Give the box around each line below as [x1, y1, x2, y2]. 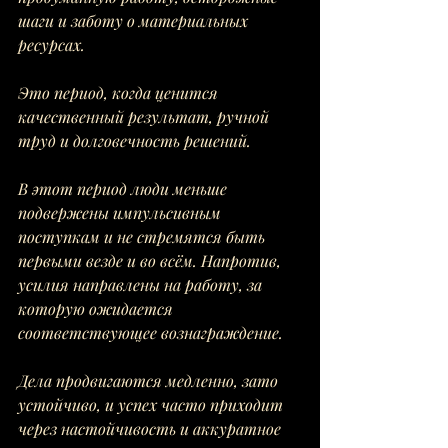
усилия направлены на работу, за [18, 274, 266, 295]
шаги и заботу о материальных [18, 10, 252, 31]
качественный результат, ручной [18, 106, 273, 127]
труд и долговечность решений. [18, 130, 251, 151]
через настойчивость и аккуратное [18, 418, 285, 439]
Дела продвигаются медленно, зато [18, 370, 282, 391]
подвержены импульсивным [18, 202, 225, 223]
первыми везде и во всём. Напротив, [18, 250, 285, 271]
